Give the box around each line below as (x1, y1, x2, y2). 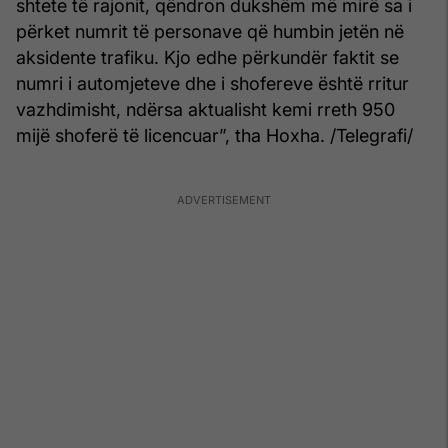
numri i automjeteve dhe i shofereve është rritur (16, 72, 409, 94)
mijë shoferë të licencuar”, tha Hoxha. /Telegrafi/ (16, 124, 413, 146)
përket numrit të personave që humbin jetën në (16, 20, 404, 42)
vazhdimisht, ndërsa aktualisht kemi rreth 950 (16, 98, 395, 120)
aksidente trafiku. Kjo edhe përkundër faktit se (16, 46, 399, 68)
